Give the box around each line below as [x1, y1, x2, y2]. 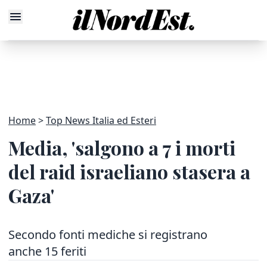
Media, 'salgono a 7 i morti [8, 135, 235, 160]
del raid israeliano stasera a [8, 159, 250, 184]
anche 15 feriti [8, 243, 86, 259]
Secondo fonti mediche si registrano [8, 226, 207, 243]
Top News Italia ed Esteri [46, 114, 156, 127]
